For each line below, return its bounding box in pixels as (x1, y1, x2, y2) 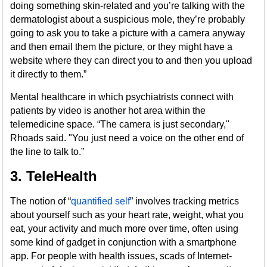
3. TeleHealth (10, 168, 98, 184)
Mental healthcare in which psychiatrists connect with (10, 92, 234, 102)
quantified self (71, 196, 131, 206)
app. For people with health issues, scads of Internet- (10, 251, 232, 261)
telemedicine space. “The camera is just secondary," (10, 119, 230, 129)
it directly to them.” (10, 69, 87, 79)
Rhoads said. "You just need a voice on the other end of (10, 133, 244, 143)
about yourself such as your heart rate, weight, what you (10, 210, 244, 220)
